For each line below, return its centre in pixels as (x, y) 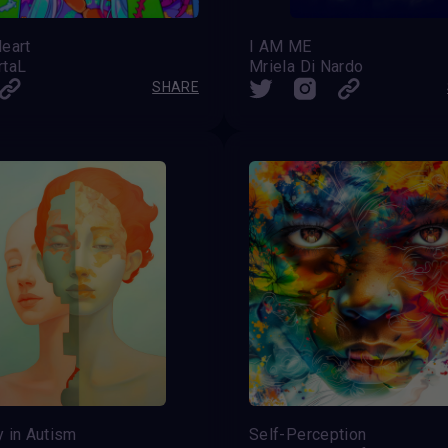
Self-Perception (308, 435)
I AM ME (280, 47)
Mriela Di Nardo (306, 67)
